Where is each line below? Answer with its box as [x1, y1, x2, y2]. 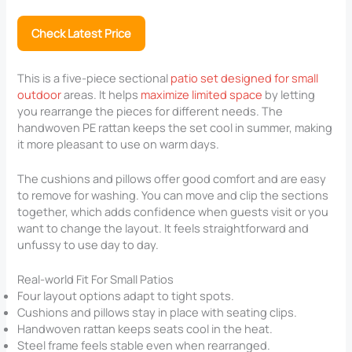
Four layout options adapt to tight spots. [17, 288, 235, 304]
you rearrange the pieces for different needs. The [17, 102, 284, 119]
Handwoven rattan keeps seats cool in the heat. [17, 321, 273, 337]
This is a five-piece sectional [17, 69, 171, 86]
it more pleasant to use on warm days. [17, 135, 220, 152]
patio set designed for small [170, 69, 319, 86]
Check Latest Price [31, 25, 132, 42]
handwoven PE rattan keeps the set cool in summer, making [17, 119, 333, 135]
